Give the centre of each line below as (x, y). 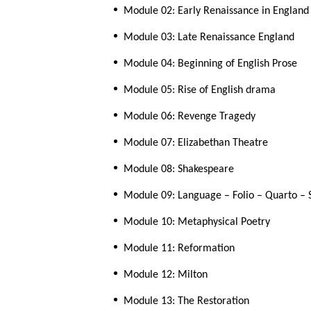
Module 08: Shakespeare (179, 170)
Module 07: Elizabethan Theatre (196, 143)
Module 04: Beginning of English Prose (210, 64)
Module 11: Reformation (179, 249)
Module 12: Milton (166, 275)
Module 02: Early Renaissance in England (216, 11)
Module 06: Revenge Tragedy (190, 117)
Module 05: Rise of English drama (200, 91)
